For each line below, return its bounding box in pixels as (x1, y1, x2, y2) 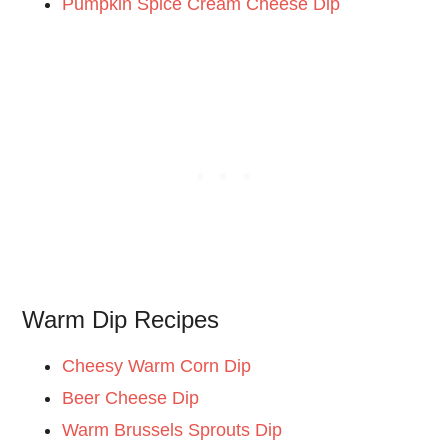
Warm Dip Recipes (22, 306, 220, 334)
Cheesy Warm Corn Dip (62, 356, 252, 377)
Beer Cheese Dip (62, 388, 200, 409)
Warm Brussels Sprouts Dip (62, 420, 283, 441)
